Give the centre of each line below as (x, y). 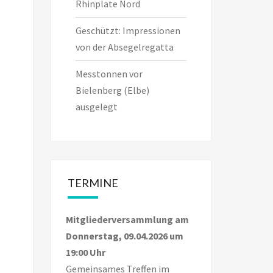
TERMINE (93, 183)
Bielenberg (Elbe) (112, 90)
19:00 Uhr (85, 253)
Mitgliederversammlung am (127, 220)
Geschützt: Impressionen (128, 31)
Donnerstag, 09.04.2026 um (124, 236)
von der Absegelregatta (124, 47)
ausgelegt (96, 107)
